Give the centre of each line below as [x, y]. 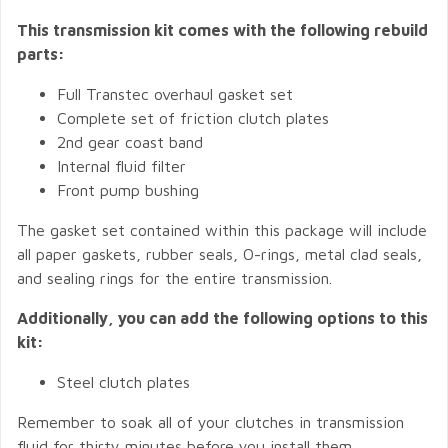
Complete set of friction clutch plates [193, 118]
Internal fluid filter [121, 166]
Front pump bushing [128, 190]
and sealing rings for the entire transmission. [174, 278]
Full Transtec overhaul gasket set [175, 94]
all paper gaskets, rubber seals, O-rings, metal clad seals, [219, 254]
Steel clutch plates [123, 382]
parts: [41, 54]
